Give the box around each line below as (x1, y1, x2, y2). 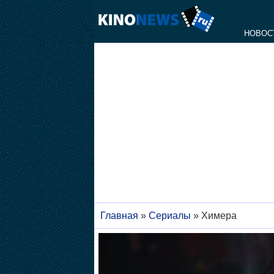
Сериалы (148, 210, 191, 221)
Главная (100, 210, 138, 221)
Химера (201, 210, 237, 221)
